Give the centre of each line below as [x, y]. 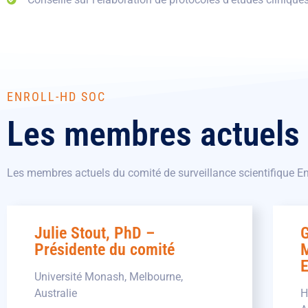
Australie [56, 293]
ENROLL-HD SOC [56, 97]
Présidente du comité [104, 249]
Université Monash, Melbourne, [109, 276]
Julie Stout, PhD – [95, 233]
